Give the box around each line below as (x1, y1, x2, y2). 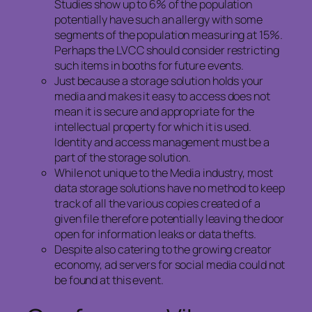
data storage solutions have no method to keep (54, 180, 285, 196)
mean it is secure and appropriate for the (54, 104, 254, 120)
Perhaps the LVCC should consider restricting (54, 42, 279, 58)
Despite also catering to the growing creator (54, 242, 272, 258)
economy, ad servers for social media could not (54, 257, 286, 273)
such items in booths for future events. (54, 58, 244, 74)
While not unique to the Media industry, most (54, 165, 273, 181)
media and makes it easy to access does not (54, 88, 270, 104)
